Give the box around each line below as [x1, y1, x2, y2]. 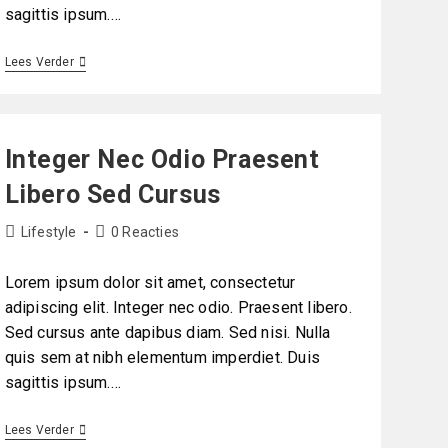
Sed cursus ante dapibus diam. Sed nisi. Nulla [4, 323, 331, 343]
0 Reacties [111, 224, 179, 241]
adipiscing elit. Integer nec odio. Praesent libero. [4, 298, 352, 318]
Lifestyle [20, 224, 77, 241]
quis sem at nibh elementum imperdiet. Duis [4, 348, 320, 368]
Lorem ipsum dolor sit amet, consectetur [4, 273, 296, 293]
